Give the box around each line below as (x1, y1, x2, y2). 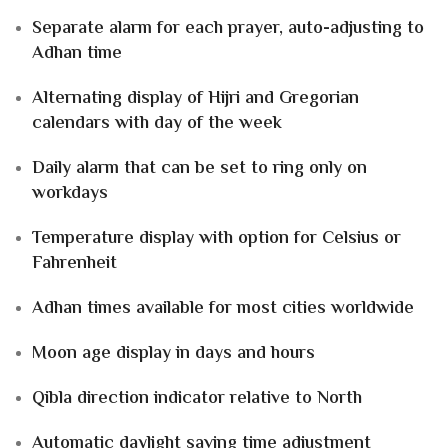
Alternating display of (32, 85, 208, 114)
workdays (32, 180, 108, 209)
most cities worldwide (237, 295, 414, 324)
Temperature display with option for (32, 225, 322, 254)
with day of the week (110, 110, 282, 139)
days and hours (195, 340, 315, 369)
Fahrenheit (32, 250, 117, 279)
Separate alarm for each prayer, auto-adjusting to (32, 15, 424, 44)
